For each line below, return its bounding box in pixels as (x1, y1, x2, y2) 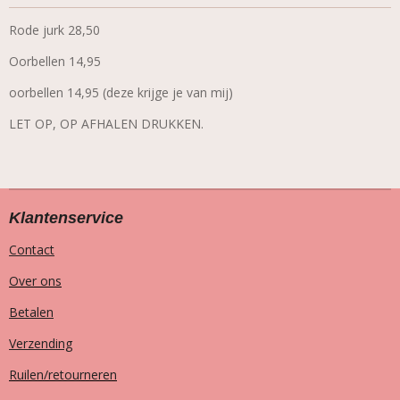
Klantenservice (9, 209, 123, 228)
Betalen (9, 304, 54, 321)
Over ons (9, 272, 62, 290)
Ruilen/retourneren (9, 366, 117, 384)
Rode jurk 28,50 (9, 21, 100, 38)
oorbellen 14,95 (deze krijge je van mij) (9, 84, 233, 101)
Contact (9, 241, 54, 259)
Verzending (9, 335, 72, 353)
